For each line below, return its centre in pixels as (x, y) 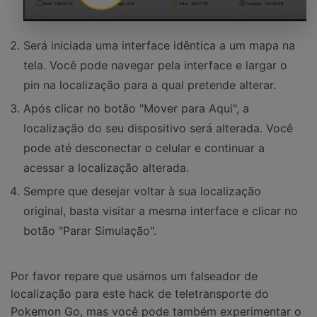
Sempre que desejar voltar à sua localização (142, 191)
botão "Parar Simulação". (90, 231)
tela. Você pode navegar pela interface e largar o (155, 65)
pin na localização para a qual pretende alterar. (150, 85)
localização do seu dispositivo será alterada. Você (158, 128)
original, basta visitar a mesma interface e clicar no (161, 211)
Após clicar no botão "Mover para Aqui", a (136, 109)
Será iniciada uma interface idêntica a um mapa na (159, 46)
